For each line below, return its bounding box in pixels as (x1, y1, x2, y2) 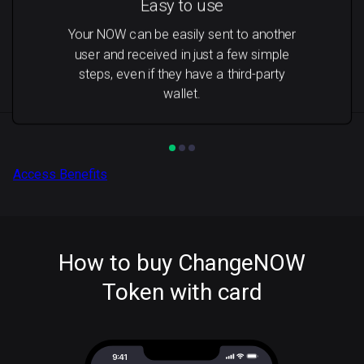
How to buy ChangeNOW (58, 249, 305, 276)
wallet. (163, 85, 201, 102)
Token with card (102, 279, 262, 305)
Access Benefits (13, 167, 107, 182)
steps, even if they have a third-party (78, 66, 286, 82)
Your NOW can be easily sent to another (67, 27, 297, 43)
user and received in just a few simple (75, 46, 289, 63)
